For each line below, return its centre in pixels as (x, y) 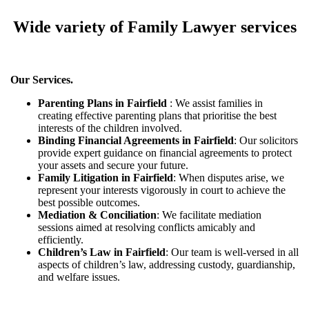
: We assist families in (216, 103)
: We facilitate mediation (209, 215)
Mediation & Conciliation (97, 215)
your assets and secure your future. (113, 166)
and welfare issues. (79, 277)
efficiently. (61, 240)
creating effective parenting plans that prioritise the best (157, 116)
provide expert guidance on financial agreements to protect (165, 153)
